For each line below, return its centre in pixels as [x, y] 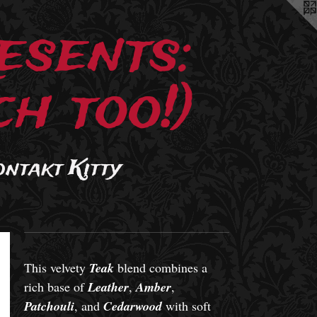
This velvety [56, 267]
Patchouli [49, 306]
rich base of [56, 287]
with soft [186, 306]
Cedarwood [132, 306]
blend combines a [160, 267]
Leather [108, 287]
